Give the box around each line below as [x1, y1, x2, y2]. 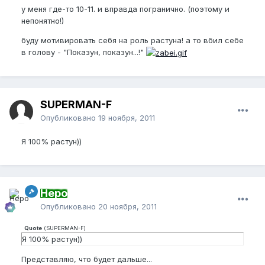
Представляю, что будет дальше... [21, 254, 152, 264]
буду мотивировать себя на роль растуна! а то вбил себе [21, 35, 244, 45]
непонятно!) [21, 15, 64, 25]
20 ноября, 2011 [98, 201, 157, 211]
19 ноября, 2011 [98, 112, 155, 122]
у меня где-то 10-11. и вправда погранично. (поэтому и [21, 4, 230, 14]
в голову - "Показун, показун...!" [21, 47, 146, 57]
